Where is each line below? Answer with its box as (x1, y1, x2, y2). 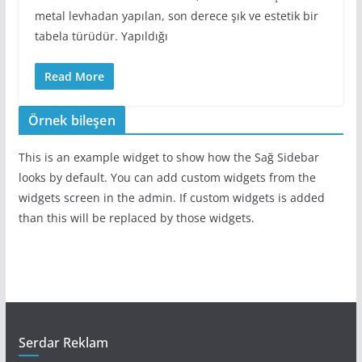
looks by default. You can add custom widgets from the (18, 170, 316, 186)
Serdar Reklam (18, 334, 108, 352)
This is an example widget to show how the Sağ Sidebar (18, 149, 319, 166)
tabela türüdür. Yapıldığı (34, 28, 168, 44)
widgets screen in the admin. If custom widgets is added (18, 190, 325, 206)
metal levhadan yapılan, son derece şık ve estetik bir (34, 8, 318, 24)
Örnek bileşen (27, 112, 116, 130)
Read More (44, 69, 104, 85)
